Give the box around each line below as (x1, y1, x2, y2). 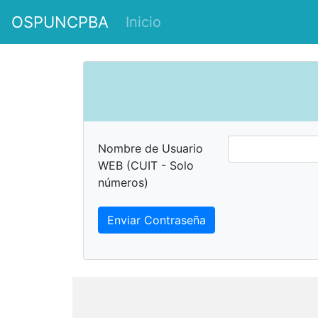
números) (98, 175, 148, 190)
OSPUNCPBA (11, 12, 109, 31)
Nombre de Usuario (98, 141, 203, 155)
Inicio (126, 13, 161, 31)
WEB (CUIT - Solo (98, 158, 194, 172)
